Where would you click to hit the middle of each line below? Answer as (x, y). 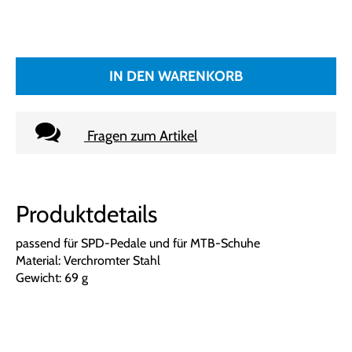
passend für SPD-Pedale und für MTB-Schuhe (138, 244)
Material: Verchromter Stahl (88, 261)
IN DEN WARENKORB (176, 77)
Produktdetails (86, 214)
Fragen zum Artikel (142, 136)
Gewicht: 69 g (52, 278)
